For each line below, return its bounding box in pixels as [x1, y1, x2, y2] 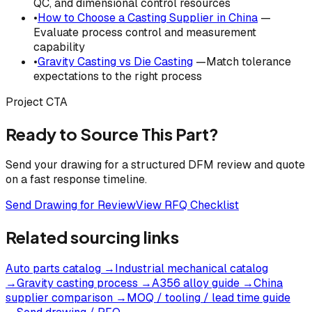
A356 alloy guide [152, 276, 240, 291]
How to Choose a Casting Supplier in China [38, 10, 258, 25]
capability [33, 39, 85, 54]
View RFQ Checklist [136, 198, 239, 213]
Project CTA [6, 94, 68, 109]
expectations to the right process [33, 68, 202, 84]
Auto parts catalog [6, 261, 101, 276]
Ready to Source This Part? [6, 123, 219, 144]
